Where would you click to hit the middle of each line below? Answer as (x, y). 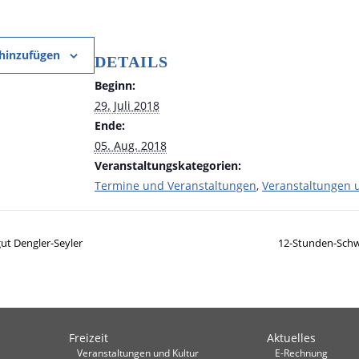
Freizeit (89, 338)
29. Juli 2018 (127, 106)
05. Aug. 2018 (130, 146)
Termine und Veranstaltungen (175, 186)
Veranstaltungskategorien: (167, 166)
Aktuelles (291, 338)
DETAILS (131, 62)
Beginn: (115, 86)
